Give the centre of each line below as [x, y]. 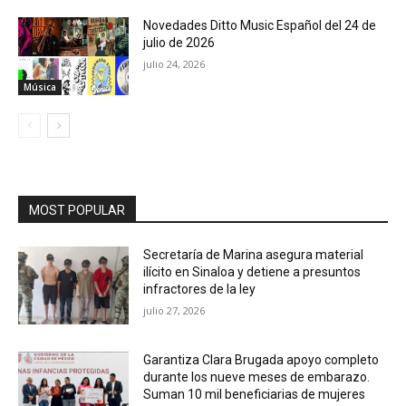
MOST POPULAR [77, 211]
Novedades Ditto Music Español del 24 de [260, 26]
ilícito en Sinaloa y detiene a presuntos [252, 272]
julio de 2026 [179, 43]
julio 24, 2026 [174, 64]
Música [40, 87]
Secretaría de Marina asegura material [254, 255]
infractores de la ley [200, 290]
